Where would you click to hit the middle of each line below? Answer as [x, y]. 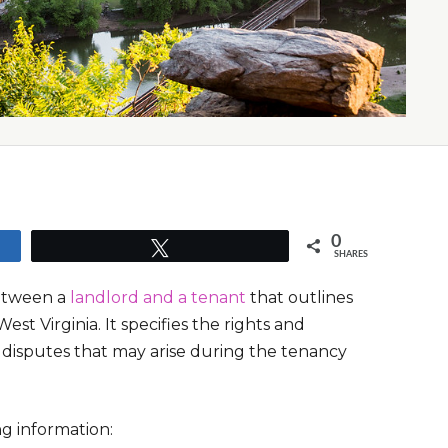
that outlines [299, 298]
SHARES [351, 255]
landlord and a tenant [156, 298]
